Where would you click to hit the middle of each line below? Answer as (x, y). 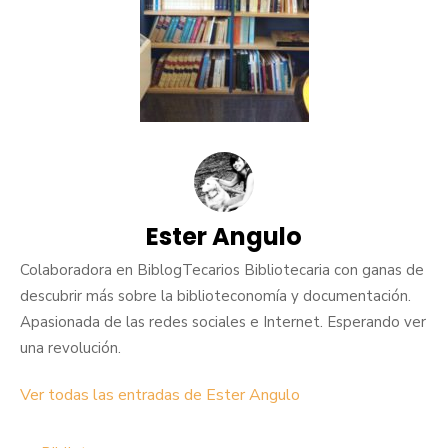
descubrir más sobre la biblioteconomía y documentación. (215, 296)
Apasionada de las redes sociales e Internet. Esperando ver (223, 322)
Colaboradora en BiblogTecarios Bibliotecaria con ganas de (222, 270)
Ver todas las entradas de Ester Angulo (160, 395)
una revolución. (70, 348)
